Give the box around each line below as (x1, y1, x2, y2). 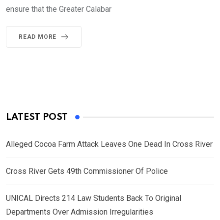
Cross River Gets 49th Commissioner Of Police (6, 166, 168, 176)
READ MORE (19, 33, 57, 40)
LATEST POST (6, 112, 68, 122)
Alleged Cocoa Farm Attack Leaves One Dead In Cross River (6, 139, 213, 149)
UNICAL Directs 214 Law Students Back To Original (6, 193, 181, 203)
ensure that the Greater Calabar (6, 4, 111, 14)
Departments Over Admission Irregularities (6, 207, 153, 217)
